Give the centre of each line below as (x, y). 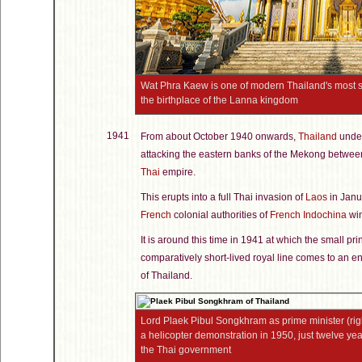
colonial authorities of (221, 215)
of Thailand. (166, 276)
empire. (178, 172)
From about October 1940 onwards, (219, 137)
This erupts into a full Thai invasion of (223, 197)
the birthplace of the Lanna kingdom (219, 100)
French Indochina (308, 215)
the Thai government (186, 350)
